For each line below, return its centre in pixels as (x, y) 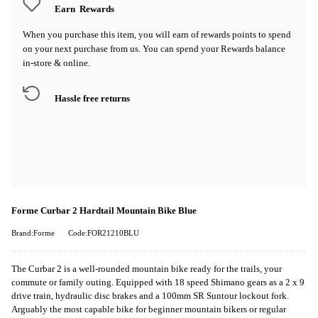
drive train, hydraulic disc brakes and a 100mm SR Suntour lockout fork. (150, 296)
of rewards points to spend (241, 34)
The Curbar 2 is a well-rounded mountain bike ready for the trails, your (147, 269)
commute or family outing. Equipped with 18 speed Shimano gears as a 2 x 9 (158, 282)
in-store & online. (56, 62)
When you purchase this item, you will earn (107, 34)
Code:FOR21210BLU (104, 233)
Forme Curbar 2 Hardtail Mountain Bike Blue (104, 210)
